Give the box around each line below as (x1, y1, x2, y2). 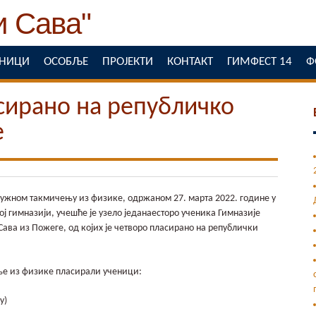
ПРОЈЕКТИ (102, 56, 153, 68)
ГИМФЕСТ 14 (227, 56, 292, 68)
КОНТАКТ (167, 56, 213, 68)
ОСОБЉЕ (44, 56, 88, 68)
